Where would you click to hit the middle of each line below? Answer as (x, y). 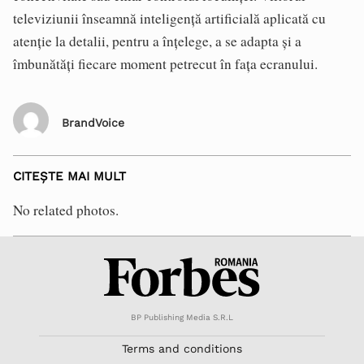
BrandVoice (93, 122)
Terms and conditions (182, 349)
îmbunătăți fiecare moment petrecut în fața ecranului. (165, 64)
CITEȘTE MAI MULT (69, 177)
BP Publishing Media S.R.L (182, 318)
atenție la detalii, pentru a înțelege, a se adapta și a (157, 41)
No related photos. (66, 210)
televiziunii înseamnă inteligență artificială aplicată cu (169, 18)
